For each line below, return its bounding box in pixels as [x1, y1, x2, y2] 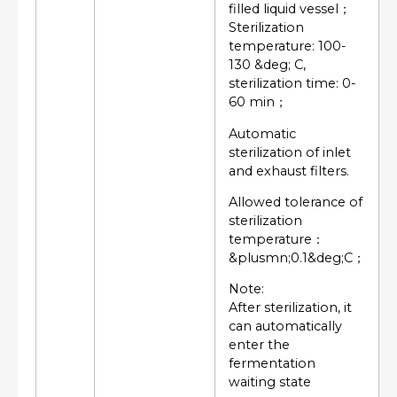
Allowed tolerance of [229, 194, 362, 211]
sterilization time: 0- [229, 75, 356, 92]
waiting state [229, 374, 311, 391]
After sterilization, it [229, 300, 352, 316]
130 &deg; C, [229, 57, 306, 74]
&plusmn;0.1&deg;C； [229, 250, 365, 267]
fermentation [229, 355, 315, 372]
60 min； [229, 94, 287, 111]
